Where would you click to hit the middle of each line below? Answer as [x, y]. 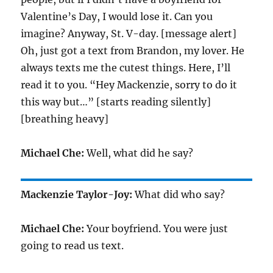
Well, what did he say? [139, 153]
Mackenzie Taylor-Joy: [77, 194]
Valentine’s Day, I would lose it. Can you [117, 16]
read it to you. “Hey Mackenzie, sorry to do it [129, 85]
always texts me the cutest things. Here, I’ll [126, 68]
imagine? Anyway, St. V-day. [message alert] [129, 34]
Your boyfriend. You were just [156, 229]
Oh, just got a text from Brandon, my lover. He [133, 51]
